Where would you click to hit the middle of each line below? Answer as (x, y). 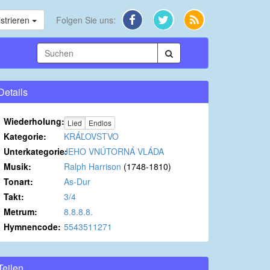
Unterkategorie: (36, 152)
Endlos (100, 122)
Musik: (17, 167)
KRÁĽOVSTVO (91, 137)
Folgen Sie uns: (86, 20)
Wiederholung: (34, 121)
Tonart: (18, 182)
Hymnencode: (32, 227)
